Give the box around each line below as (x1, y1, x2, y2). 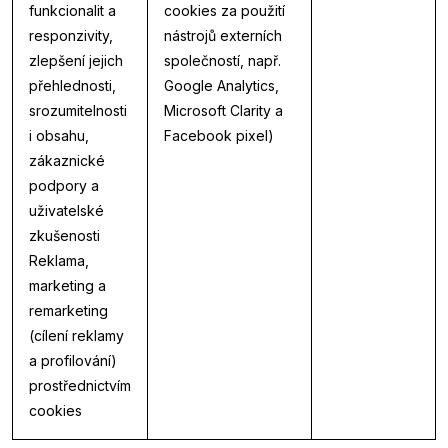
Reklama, (29, 252, 89, 269)
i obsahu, (29, 127, 89, 144)
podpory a (29, 177, 99, 194)
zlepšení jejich (29, 52, 123, 69)
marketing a (29, 277, 106, 294)
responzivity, (29, 27, 113, 44)
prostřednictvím (29, 377, 131, 394)
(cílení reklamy (29, 327, 124, 344)
